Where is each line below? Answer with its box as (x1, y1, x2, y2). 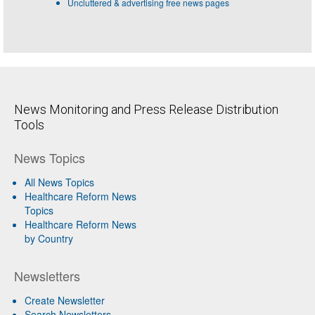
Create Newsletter (25, 292, 105, 307)
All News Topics (25, 174, 94, 189)
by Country (25, 231, 73, 245)
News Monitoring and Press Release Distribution (14, 101, 278, 117)
